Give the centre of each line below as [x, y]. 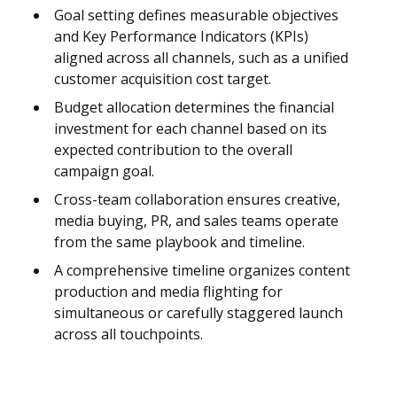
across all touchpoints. [128, 335]
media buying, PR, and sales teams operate [196, 221]
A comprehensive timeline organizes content [202, 271]
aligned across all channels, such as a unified [201, 58]
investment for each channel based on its [191, 129]
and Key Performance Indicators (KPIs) [181, 37]
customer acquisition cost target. [163, 79]
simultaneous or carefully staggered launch [198, 313]
